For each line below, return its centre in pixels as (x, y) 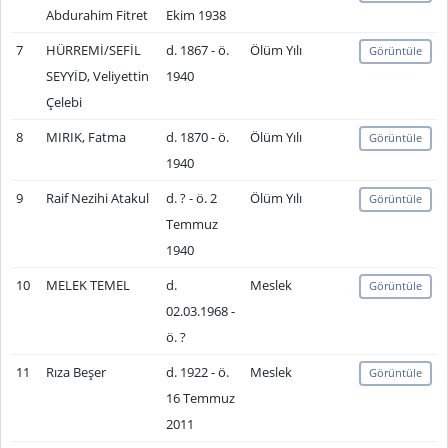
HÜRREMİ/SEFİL (93, 50)
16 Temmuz (200, 398)
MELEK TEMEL (87, 285)
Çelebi (63, 102)
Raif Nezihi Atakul (97, 198)
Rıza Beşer (75, 372)
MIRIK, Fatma (85, 137)
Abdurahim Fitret (96, 15)
